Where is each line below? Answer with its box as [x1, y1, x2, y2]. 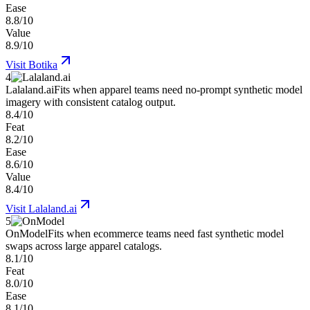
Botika [28, 59, 57, 71]
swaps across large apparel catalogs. [6, 240, 162, 253]
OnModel [6, 228, 48, 240]
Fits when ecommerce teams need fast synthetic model [48, 228, 284, 240]
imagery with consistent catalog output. [6, 96, 176, 109]
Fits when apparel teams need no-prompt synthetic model [54, 84, 302, 96]
